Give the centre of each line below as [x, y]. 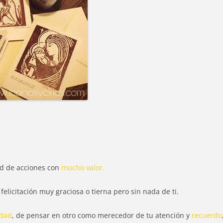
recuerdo [206, 216]
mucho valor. [83, 168]
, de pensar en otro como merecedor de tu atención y [101, 216]
